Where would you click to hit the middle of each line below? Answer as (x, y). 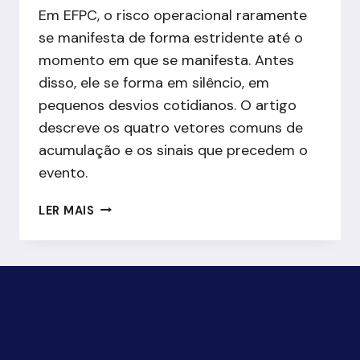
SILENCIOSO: (134, 243)
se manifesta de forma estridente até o (171, 37)
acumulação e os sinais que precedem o (173, 150)
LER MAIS (67, 210)
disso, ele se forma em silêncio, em (154, 82)
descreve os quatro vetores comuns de (171, 127)
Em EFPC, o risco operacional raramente (173, 15)
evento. (63, 172)
